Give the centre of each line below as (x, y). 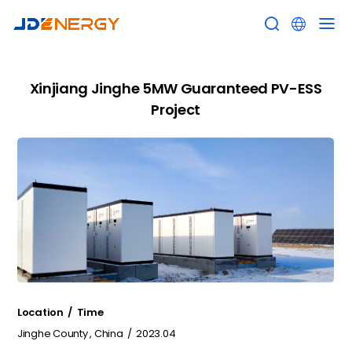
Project (176, 110)
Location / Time (60, 312)
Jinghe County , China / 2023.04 (97, 334)
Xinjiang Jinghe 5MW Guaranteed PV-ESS (176, 88)
